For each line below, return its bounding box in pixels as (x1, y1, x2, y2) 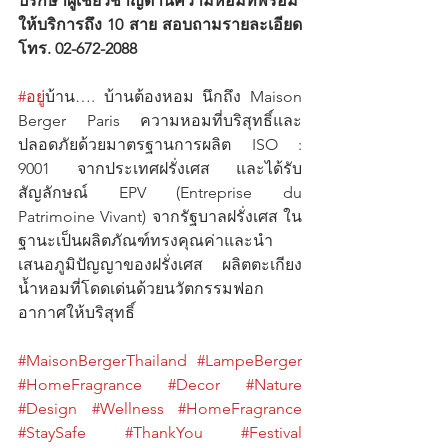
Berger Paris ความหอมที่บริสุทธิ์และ (18, 110, 302, 130)
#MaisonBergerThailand (18, 350, 187, 370)
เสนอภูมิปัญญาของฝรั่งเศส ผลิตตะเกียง (18, 254, 302, 274)
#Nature (246, 374, 302, 394)
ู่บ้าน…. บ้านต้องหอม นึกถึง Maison (45, 86, 302, 106)
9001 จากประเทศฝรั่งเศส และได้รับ (18, 158, 302, 178)
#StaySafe (18, 422, 86, 442)
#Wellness (91, 398, 164, 418)
